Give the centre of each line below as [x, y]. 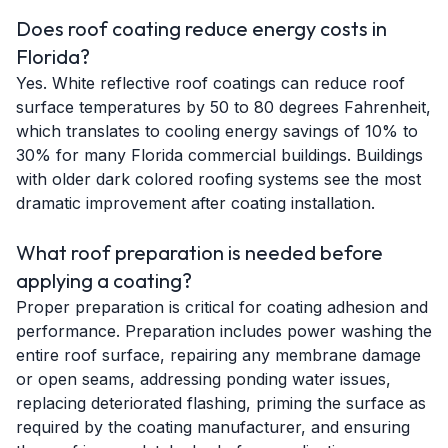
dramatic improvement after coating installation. [195, 203]
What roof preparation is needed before [199, 252]
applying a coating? [104, 280]
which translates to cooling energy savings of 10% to [217, 131]
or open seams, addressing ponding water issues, [203, 379]
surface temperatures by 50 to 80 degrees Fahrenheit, [223, 107]
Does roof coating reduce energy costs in [201, 28]
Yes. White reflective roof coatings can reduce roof [210, 83]
